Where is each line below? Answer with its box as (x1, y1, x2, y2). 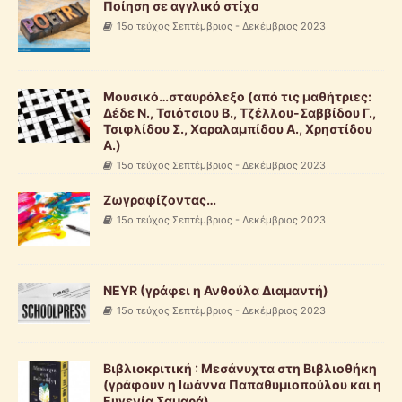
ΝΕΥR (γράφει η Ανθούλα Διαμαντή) (103, 283, 328, 299)
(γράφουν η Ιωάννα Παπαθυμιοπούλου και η (103, 377, 381, 393)
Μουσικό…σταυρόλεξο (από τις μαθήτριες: (103, 89, 371, 105)
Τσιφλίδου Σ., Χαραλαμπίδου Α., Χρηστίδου (103, 121, 372, 137)
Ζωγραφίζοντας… (103, 192, 216, 208)
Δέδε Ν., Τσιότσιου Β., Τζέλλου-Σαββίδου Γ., (103, 105, 376, 121)
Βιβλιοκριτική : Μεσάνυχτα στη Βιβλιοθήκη (103, 361, 377, 377)
